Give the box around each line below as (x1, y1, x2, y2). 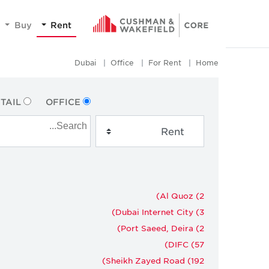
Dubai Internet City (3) (115, 206, 204, 217)
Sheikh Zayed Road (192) (106, 255, 204, 265)
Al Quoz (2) (160, 190, 204, 201)
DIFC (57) (168, 238, 204, 249)
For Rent (148, 58, 181, 67)
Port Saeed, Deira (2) (121, 222, 204, 233)
